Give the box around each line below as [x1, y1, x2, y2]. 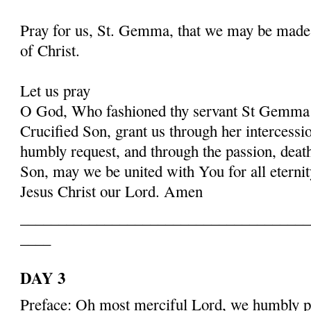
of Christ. [20, 39, 81, 60]
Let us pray [20, 79, 91, 101]
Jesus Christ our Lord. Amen [20, 180, 203, 201]
